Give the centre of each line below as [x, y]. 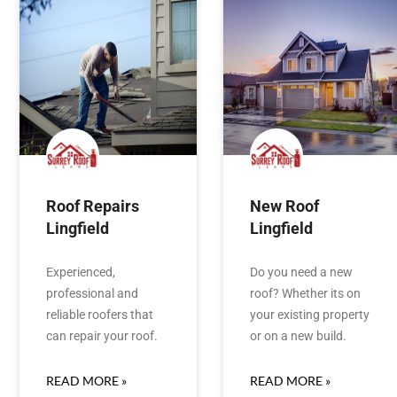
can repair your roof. [102, 335]
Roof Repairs [93, 206]
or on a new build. [298, 335]
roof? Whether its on [305, 293]
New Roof [284, 206]
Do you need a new [301, 272]
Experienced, [81, 272]
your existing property [310, 314]
